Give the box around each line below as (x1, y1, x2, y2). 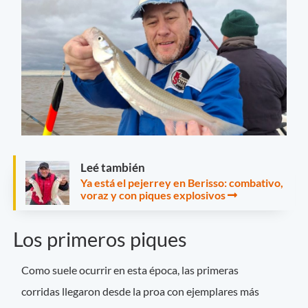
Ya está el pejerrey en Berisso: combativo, (80, 175, 283, 189)
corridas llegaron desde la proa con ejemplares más (21, 284, 260, 298)
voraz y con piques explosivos (80, 188, 225, 201)
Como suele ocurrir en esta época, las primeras (21, 263, 239, 276)
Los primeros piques (13, 227, 191, 251)
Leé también (80, 159, 145, 175)
